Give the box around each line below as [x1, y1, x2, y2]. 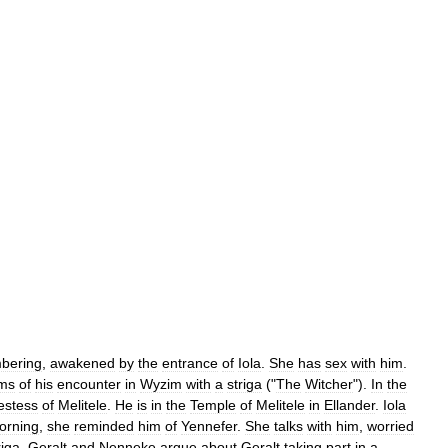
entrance [162, 355, 218, 371]
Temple [190, 397, 236, 413]
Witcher [305, 376, 353, 392]
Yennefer [181, 418, 237, 434]
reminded [74, 418, 134, 434]
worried [367, 418, 414, 434]
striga [227, 376, 262, 392]
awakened [50, 355, 115, 371]
